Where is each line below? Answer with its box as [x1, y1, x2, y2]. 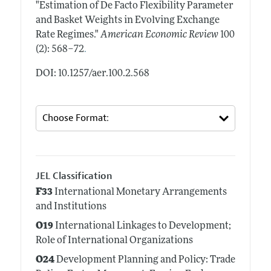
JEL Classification [35, 169, 113, 182]
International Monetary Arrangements [52, 188, 227, 198]
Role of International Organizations [35, 236, 193, 246]
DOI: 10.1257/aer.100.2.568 [35, 68, 149, 79]
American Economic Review [100, 30, 218, 40]
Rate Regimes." [35, 30, 99, 40]
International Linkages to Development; [53, 221, 231, 232]
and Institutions [35, 202, 106, 212]
